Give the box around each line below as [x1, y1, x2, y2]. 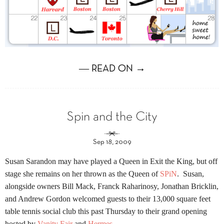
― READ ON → [78, 64, 145, 74]
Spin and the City [66, 111, 157, 123]
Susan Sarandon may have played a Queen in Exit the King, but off [5, 157, 217, 166]
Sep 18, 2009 [92, 139, 131, 146]
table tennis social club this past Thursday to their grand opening [5, 207, 207, 216]
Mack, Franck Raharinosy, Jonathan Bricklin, [73, 182, 218, 191]
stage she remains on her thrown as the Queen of [5, 169, 160, 178]
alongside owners [5, 182, 62, 191]
